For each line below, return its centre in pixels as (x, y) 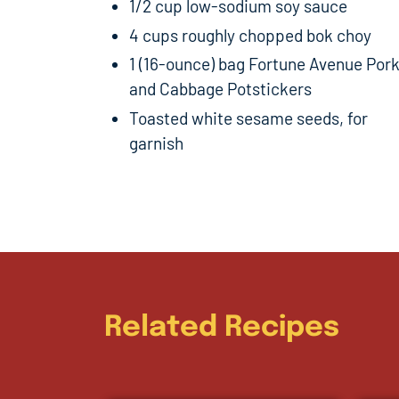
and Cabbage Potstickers (220, 89)
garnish (156, 143)
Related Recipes (222, 329)
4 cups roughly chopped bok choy (250, 35)
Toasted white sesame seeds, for (248, 118)
